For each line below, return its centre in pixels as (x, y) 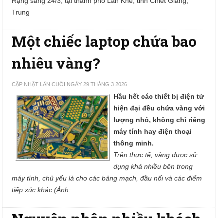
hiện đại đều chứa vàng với (159, 108)
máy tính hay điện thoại (153, 131)
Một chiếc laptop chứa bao (104, 41)
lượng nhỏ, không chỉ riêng (160, 120)
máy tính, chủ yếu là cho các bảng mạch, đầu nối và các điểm (107, 178)
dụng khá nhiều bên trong (153, 166)
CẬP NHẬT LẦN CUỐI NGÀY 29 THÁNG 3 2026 (70, 84)
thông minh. (134, 143)
